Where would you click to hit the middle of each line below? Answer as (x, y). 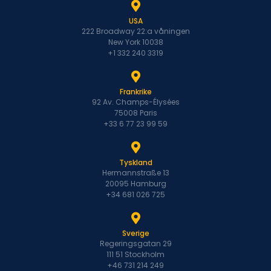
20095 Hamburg (135, 184)
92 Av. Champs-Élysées (135, 102)
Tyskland (135, 163)
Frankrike (135, 92)
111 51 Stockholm (135, 255)
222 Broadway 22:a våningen (135, 31)
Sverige (135, 233)
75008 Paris (135, 113)
